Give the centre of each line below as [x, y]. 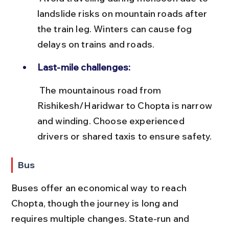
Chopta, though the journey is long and [96, 203]
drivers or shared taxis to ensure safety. [124, 136]
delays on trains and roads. [96, 44]
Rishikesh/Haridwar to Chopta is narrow [126, 105]
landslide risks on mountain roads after [123, 13]
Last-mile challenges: [84, 67]
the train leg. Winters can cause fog [116, 29]
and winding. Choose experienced [112, 121]
